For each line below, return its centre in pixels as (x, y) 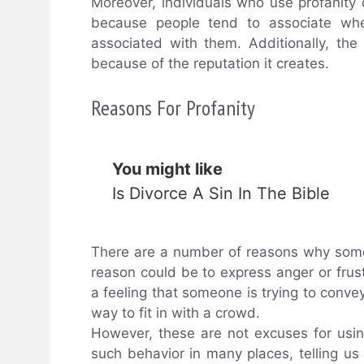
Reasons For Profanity (173, 107)
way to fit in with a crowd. (175, 312)
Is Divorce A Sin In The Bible (221, 193)
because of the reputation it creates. (210, 64)
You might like (167, 169)
